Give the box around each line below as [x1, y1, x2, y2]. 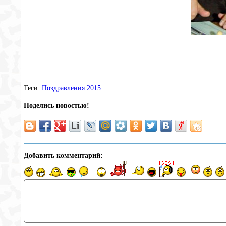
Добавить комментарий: [24, 151, 103, 159]
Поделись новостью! [24, 101, 89, 109]
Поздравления [42, 84, 85, 92]
